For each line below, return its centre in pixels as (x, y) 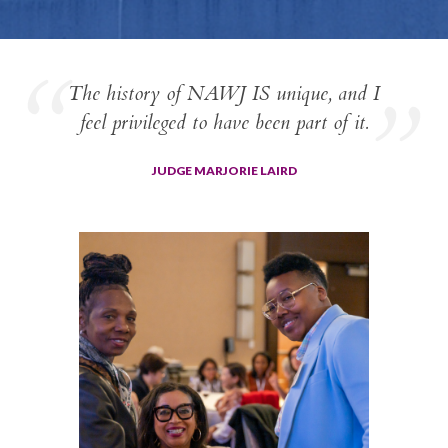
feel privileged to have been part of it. (224, 122)
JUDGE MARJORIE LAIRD (224, 170)
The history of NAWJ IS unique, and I (224, 93)
